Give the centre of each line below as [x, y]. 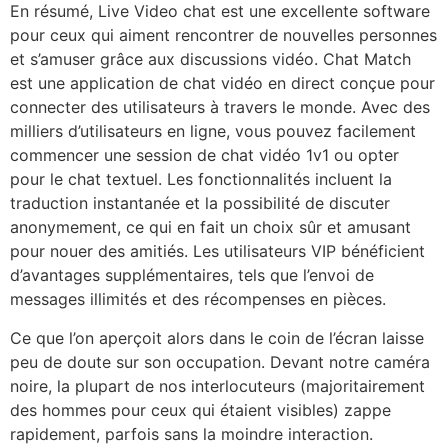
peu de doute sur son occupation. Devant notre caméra [220, 361]
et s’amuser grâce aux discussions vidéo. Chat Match [210, 59]
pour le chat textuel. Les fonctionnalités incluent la [201, 179]
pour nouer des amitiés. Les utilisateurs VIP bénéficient [217, 251]
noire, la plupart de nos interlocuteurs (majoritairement [217, 385]
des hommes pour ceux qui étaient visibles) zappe [200, 409]
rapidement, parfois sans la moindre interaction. [191, 433]
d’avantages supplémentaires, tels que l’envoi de [192, 275]
